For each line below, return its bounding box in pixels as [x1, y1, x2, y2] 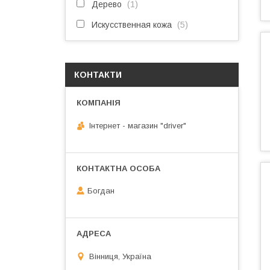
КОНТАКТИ [74, 70, 122, 80]
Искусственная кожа [92, 20, 172, 30]
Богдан [87, 186, 115, 196]
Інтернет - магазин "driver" [89, 121, 186, 130]
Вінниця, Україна [89, 251, 151, 261]
